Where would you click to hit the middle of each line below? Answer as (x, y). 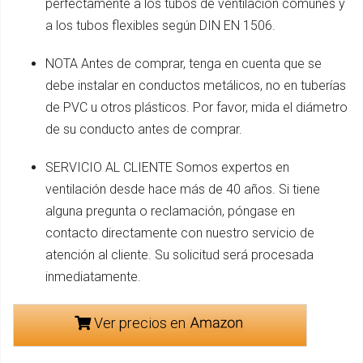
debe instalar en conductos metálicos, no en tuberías (196, 85)
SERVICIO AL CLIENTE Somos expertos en (167, 167)
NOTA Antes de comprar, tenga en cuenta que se (184, 63)
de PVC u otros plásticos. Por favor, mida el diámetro (196, 107)
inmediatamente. (93, 276)
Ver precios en (139, 322)
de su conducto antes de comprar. (144, 129)
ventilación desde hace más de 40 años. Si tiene (183, 189)
